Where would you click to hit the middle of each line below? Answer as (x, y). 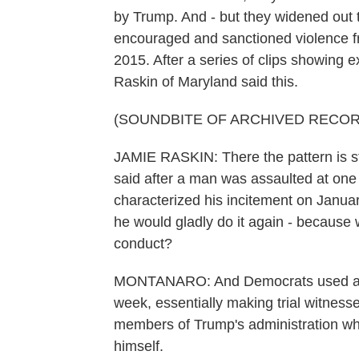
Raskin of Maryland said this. (206, 82)
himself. (139, 346)
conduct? (143, 244)
